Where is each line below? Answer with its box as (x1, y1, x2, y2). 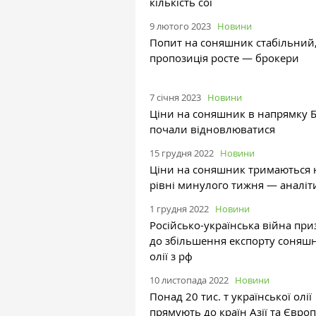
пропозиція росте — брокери (150, 50, 299, 65)
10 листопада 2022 (150, 273, 229, 286)
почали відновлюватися (150, 121, 275, 136)
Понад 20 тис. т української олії (150, 288, 312, 303)
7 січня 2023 (150, 90, 201, 104)
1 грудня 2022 (150, 202, 209, 215)
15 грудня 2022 (150, 146, 214, 159)
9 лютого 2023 (150, 19, 211, 32)
